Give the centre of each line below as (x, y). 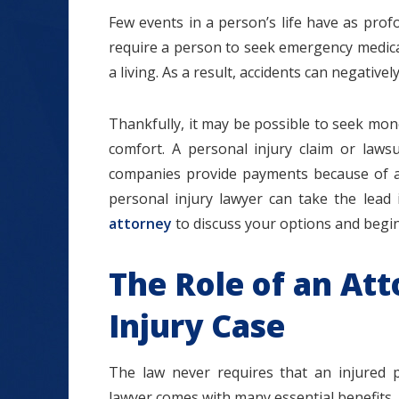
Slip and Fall (216, 319)
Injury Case (197, 326)
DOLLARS (217, 240)
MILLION (216, 214)
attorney (140, 224)
